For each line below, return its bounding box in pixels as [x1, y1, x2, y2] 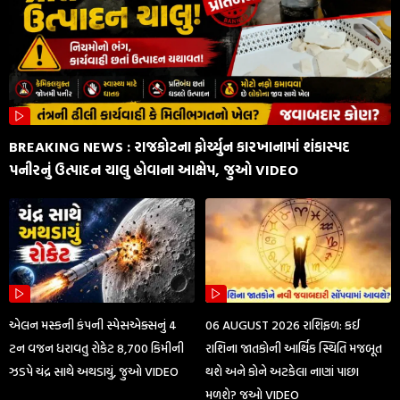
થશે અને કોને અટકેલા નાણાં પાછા [205, 362, 360, 381]
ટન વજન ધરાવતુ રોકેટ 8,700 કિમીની [9, 338, 184, 358]
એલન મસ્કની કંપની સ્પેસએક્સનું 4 [9, 315, 177, 335]
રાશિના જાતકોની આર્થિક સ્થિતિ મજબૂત [205, 338, 383, 358]
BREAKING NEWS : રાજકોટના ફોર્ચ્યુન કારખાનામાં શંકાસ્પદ [9, 136, 350, 158]
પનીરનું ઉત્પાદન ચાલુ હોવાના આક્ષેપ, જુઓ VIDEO [9, 159, 298, 181]
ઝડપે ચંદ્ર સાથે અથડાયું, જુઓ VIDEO [9, 362, 179, 381]
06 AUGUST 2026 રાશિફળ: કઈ [205, 315, 361, 335]
